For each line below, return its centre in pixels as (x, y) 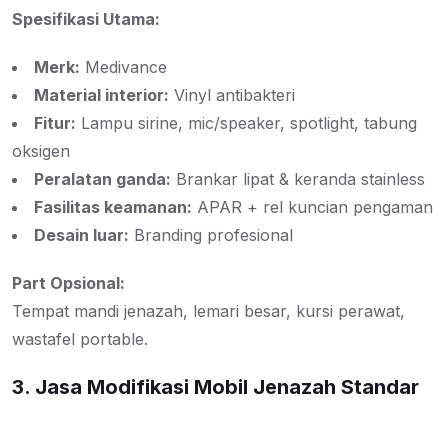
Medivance (123, 67)
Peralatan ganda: (102, 179)
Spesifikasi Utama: (86, 19)
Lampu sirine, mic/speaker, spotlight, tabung (246, 123)
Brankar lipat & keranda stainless (298, 179)
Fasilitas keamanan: (113, 207)
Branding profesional (211, 235)
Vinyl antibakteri (232, 95)
